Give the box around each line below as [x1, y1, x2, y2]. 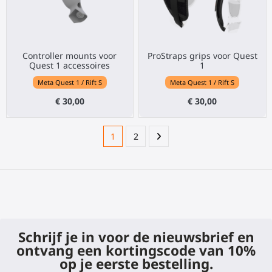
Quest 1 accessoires [29, 59, 110, 72]
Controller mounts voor [22, 50, 117, 62]
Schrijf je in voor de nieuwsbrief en [18, 228, 254, 246]
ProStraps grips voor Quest [147, 50, 257, 62]
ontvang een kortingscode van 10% [16, 241, 256, 260]
